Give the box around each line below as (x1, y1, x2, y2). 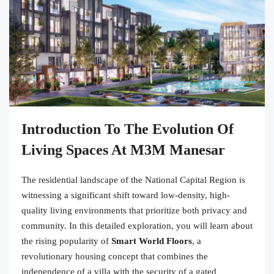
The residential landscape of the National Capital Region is (21, 174, 245, 185)
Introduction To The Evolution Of (21, 120, 234, 137)
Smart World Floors (111, 235, 192, 246)
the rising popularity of (21, 235, 111, 246)
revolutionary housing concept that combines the (21, 251, 208, 261)
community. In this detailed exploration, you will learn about (21, 220, 253, 231)
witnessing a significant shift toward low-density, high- (21, 190, 230, 200)
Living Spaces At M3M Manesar (21, 141, 225, 158)
